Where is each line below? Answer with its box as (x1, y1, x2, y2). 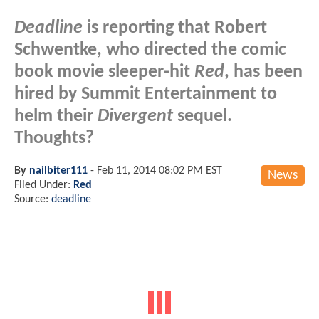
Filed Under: (14, 179, 73, 191)
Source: (14, 193, 51, 205)
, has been (224, 63, 303, 81)
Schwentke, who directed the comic (14, 41, 286, 59)
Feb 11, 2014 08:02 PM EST (97, 164, 222, 177)
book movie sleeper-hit (14, 63, 194, 81)
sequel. (173, 107, 232, 125)
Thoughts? (14, 129, 94, 147)
